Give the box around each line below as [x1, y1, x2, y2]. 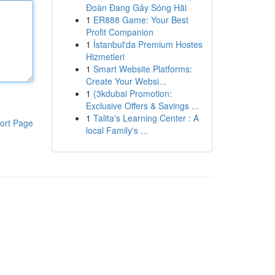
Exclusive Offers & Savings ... [85, 99, 199, 112]
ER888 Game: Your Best [93, 14, 188, 26]
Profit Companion [85, 26, 153, 38]
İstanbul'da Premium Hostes [93, 38, 203, 50]
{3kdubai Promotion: [93, 87, 172, 99]
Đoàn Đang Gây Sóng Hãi [85, 1, 187, 14]
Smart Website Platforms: [93, 63, 192, 75]
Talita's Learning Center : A [93, 112, 199, 124]
